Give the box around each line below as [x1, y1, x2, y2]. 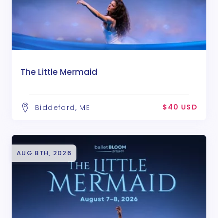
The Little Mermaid [20, 66, 97, 78]
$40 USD [163, 102, 198, 112]
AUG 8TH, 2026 [17, 148, 72, 158]
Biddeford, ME [35, 103, 91, 113]
